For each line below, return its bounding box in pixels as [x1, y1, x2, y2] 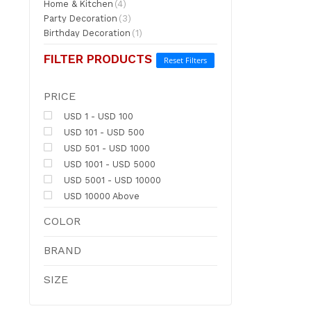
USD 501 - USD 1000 [60, 142, 150, 153]
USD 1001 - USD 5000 [60, 158, 155, 169]
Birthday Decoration [43, 27, 131, 38]
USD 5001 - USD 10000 [60, 174, 161, 185]
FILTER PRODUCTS [43, 51, 152, 66]
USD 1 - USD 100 [60, 110, 133, 121]
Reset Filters [163, 54, 207, 65]
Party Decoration [43, 12, 117, 24]
